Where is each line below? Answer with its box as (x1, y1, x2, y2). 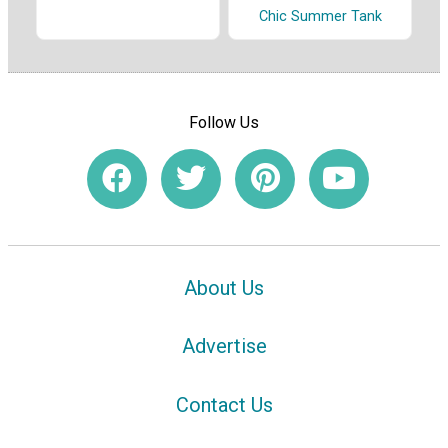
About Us (184, 275, 264, 300)
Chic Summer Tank (258, 8, 382, 26)
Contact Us (175, 393, 273, 418)
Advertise (181, 334, 267, 359)
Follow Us (189, 112, 259, 132)
